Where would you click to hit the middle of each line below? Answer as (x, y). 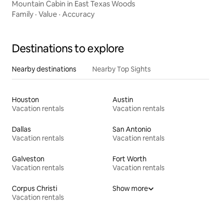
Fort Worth (129, 159)
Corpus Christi (35, 188)
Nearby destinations (44, 69)
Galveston (28, 159)
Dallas (21, 129)
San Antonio (132, 129)
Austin (123, 99)
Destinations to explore (68, 48)
